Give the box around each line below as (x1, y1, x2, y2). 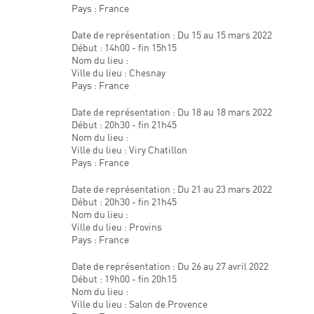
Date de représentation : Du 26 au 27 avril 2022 (71, 260, 268, 272)
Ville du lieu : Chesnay (71, 67, 165, 78)
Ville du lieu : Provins (71, 221, 162, 233)
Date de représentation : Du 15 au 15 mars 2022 (71, 29, 272, 41)
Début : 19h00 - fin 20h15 (71, 273, 177, 285)
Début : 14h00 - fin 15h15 (71, 41, 177, 53)
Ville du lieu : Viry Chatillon (71, 144, 187, 156)
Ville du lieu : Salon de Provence (71, 298, 207, 310)
